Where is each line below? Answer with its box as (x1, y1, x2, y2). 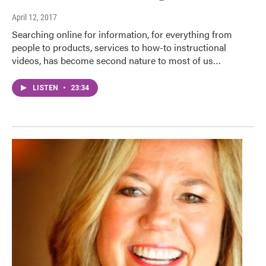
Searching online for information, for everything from (12, 27, 232, 42)
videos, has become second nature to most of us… (12, 53, 221, 68)
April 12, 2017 (12, 12, 57, 23)
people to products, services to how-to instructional (12, 40, 226, 55)
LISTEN (33, 84, 60, 93)
